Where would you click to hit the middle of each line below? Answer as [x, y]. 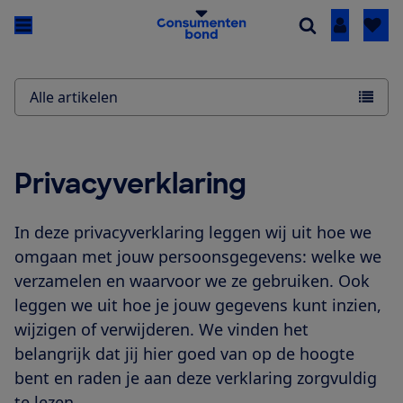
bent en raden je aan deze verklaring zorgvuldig [196, 378]
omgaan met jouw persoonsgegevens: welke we [198, 257]
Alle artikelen [74, 98]
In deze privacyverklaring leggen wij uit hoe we [193, 233]
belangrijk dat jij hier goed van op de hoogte [184, 354]
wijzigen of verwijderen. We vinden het [161, 330]
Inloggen [370, 26]
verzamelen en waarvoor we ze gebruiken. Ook [192, 281]
